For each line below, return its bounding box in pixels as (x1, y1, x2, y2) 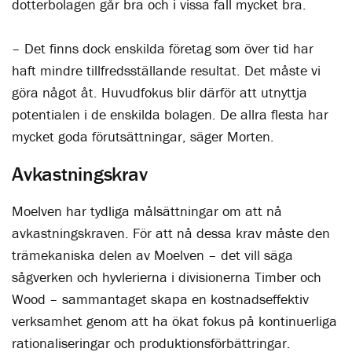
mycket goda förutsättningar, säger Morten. (12, 127, 274, 145)
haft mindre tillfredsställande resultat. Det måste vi (12, 61, 321, 79)
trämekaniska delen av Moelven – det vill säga (12, 246, 293, 264)
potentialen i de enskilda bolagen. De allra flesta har (12, 105, 328, 123)
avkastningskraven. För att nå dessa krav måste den (12, 224, 330, 242)
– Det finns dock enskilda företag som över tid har (12, 39, 313, 57)
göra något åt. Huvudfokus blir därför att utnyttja (12, 83, 307, 101)
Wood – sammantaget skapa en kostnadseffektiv (12, 290, 309, 308)
